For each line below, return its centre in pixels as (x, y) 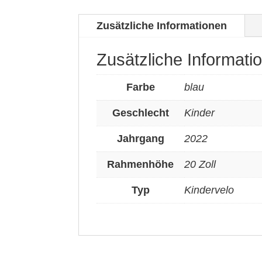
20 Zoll (200, 165)
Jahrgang (140, 139)
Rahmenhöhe (141, 165)
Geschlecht (140, 113)
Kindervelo (209, 190)
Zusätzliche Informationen (162, 26)
